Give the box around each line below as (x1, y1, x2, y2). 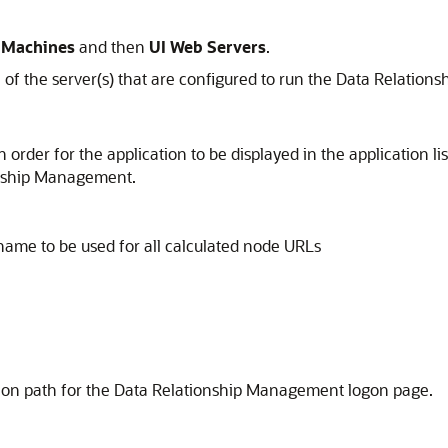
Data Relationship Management (114, 379, 344, 400)
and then (75, 36, 149, 57)
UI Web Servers (149, 36, 266, 57)
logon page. (344, 379, 433, 400)
